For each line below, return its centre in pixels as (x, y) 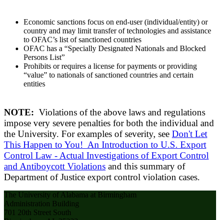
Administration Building (41, 204)
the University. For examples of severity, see (88, 134)
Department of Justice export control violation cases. (102, 177)
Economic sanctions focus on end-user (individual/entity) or (116, 22)
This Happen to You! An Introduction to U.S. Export (105, 145)
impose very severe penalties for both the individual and (109, 123)
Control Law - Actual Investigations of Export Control (106, 156)
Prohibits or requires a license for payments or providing (110, 66)
